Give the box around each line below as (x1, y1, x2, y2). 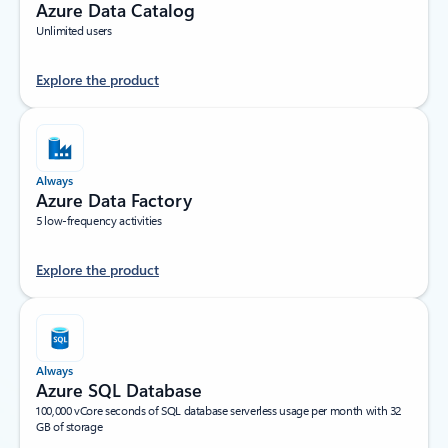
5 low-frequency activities (36, 212, 162, 228)
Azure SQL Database (36, 378, 202, 402)
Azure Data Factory (36, 188, 192, 212)
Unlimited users (36, 22, 112, 38)
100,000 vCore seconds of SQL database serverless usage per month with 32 (36, 402, 402, 418)
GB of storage (36, 418, 103, 434)
